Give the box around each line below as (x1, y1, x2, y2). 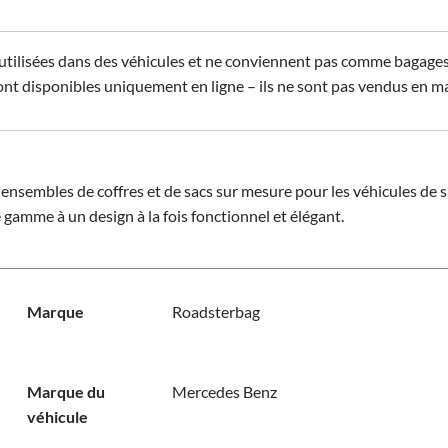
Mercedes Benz (171, 382, 277, 401)
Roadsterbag (171, 302, 260, 321)
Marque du (26, 382, 105, 401)
